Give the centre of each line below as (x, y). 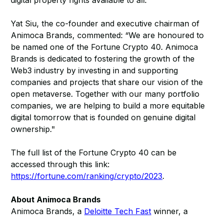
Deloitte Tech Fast (118, 211)
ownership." (33, 129)
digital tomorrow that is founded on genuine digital (103, 117)
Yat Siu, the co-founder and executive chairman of (105, 23)
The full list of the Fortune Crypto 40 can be (94, 153)
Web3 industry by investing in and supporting (95, 70)
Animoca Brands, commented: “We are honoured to (108, 35)
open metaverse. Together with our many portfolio (105, 94)
